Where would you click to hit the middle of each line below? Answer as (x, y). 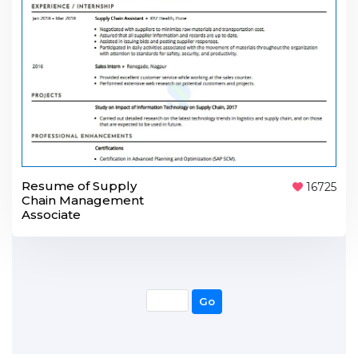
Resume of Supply (79, 185)
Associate (51, 214)
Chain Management (83, 200)
